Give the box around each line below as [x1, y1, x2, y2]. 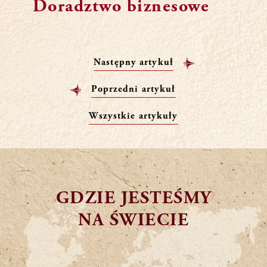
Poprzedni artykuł [91, 83, 176, 95]
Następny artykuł [94, 56, 173, 69]
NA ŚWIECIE [78, 209, 189, 232]
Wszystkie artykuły [89, 110, 178, 122]
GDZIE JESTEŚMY [55, 187, 212, 210]
